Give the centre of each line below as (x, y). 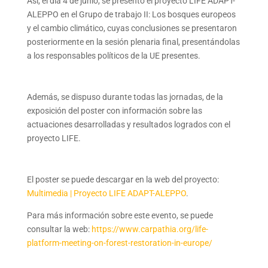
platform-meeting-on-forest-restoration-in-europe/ (119, 243)
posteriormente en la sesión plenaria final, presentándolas (133, 42)
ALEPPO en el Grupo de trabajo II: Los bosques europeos (131, 14)
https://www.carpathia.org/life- (150, 229)
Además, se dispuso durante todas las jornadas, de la (125, 97)
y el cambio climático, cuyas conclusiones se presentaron (132, 28)
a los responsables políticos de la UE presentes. (113, 56)
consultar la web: (59, 229)
